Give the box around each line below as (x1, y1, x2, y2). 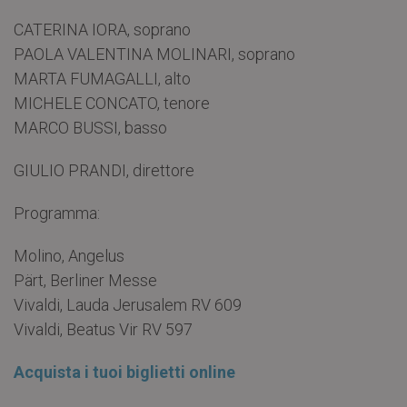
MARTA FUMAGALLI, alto (14, 69, 191, 89)
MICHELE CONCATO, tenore (14, 94, 210, 114)
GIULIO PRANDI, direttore (14, 161, 194, 181)
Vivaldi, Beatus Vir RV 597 (14, 320, 193, 340)
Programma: (14, 203, 100, 223)
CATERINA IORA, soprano (14, 20, 191, 40)
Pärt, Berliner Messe (14, 271, 157, 291)
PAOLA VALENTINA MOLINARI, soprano (14, 45, 295, 65)
